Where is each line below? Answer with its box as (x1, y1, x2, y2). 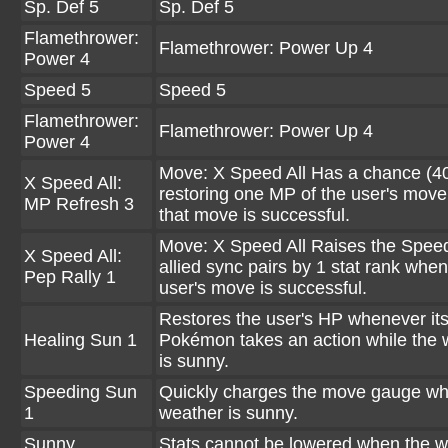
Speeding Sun (24, 382, 137, 402)
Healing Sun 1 (24, 330, 137, 350)
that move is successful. (159, 205, 350, 225)
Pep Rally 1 (24, 267, 116, 287)
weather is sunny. (159, 403, 298, 423)
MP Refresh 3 (24, 194, 134, 214)
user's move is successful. (159, 278, 367, 298)
